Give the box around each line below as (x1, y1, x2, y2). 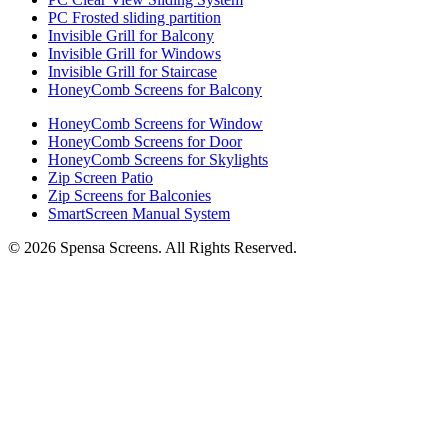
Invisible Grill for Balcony (48, 26, 214, 44)
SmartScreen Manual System (48, 204, 230, 222)
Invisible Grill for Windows (48, 44, 221, 62)
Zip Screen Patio (48, 168, 153, 186)
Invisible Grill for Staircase (48, 62, 217, 80)
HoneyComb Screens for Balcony (48, 80, 262, 98)
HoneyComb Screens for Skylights (48, 150, 268, 168)
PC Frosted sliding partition (48, 8, 221, 26)
